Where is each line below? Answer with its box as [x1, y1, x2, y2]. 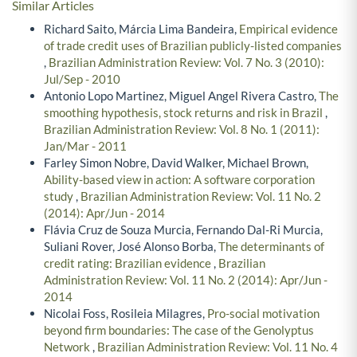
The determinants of [218, 238, 324, 253]
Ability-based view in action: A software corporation [44, 171, 315, 186]
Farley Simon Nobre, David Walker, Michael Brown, [44, 155, 308, 170]
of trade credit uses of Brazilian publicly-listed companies [44, 37, 342, 53]
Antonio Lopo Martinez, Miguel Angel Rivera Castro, [44, 88, 319, 103]
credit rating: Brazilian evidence [44, 255, 214, 270]
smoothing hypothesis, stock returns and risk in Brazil [44, 104, 325, 120]
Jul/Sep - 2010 [44, 71, 120, 86]
